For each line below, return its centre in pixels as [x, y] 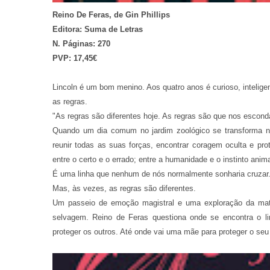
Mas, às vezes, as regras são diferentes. [124, 188]
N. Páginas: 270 [81, 43]
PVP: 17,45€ [75, 58]
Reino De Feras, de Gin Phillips [111, 14]
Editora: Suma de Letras [98, 29]
